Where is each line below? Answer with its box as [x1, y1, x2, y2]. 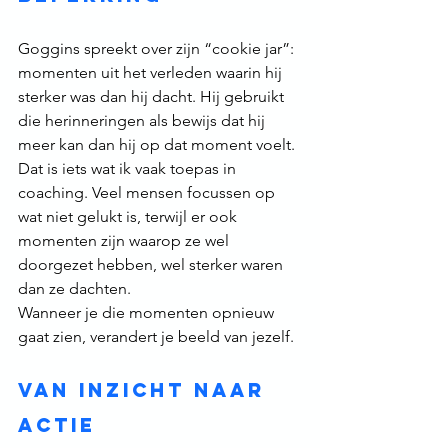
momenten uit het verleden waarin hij [18, 63, 286, 83]
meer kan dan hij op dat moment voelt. [18, 135, 295, 155]
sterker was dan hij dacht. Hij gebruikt [18, 87, 288, 107]
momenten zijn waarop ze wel [18, 231, 233, 251]
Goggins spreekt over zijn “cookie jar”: [18, 39, 298, 59]
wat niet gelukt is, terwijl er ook [18, 207, 241, 227]
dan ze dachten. [18, 279, 131, 299]
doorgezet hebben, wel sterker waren [18, 255, 287, 275]
